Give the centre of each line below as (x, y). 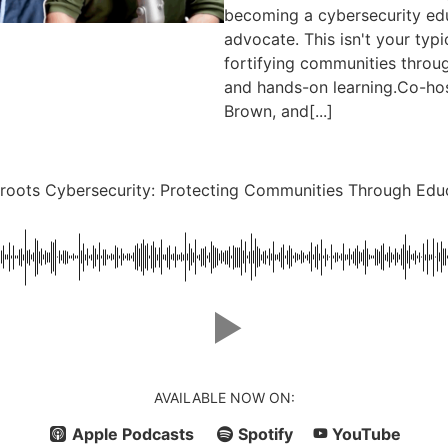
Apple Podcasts (132, 433)
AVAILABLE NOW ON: (224, 397)
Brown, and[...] (278, 110)
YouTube (366, 433)
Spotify (265, 433)
